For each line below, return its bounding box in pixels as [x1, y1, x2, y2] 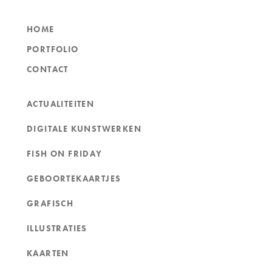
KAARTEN [26, 248, 69, 259]
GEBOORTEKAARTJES [26, 173, 121, 185]
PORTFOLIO [26, 44, 79, 55]
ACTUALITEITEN [26, 98, 95, 110]
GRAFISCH [26, 198, 74, 209]
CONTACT [26, 64, 69, 75]
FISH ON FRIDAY [26, 148, 103, 160]
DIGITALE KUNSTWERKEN [26, 123, 141, 135]
